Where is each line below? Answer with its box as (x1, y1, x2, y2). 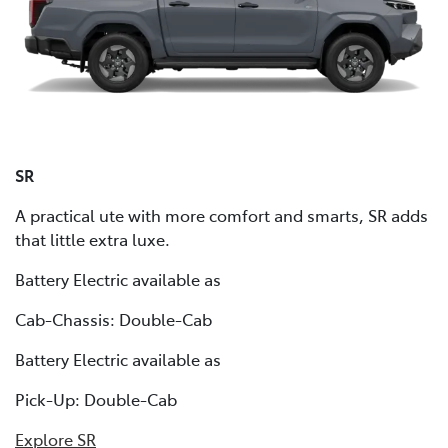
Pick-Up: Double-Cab (15, 387, 177, 410)
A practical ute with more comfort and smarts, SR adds (15, 203, 428, 226)
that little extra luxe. (15, 227, 170, 250)
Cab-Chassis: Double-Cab (15, 307, 212, 330)
